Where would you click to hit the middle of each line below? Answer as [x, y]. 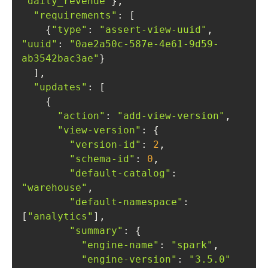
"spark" [192, 245]
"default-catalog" [120, 173]
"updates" [60, 87]
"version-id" [105, 144]
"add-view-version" [171, 116]
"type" [69, 30]
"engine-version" [129, 259]
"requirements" [75, 15]
